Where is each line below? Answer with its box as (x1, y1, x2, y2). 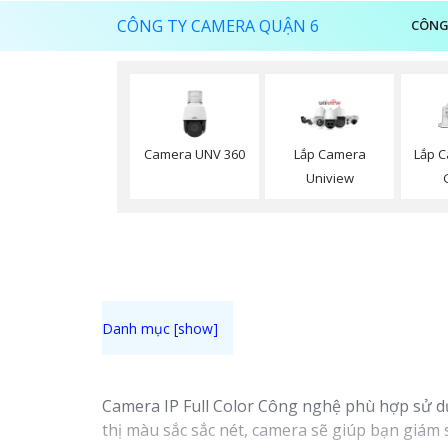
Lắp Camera (293, 145, 366, 164)
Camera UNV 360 (144, 144, 246, 163)
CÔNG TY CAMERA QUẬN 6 (117, 15, 319, 37)
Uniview (305, 169, 354, 188)
